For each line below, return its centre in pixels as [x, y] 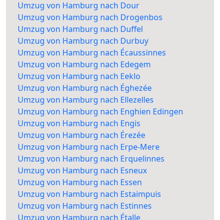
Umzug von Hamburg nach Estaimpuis [89, 194]
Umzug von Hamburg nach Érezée [82, 135]
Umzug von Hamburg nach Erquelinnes [91, 159]
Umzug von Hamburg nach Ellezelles [86, 100]
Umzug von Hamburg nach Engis [79, 124]
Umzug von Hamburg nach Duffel [80, 29]
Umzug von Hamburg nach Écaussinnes [92, 53]
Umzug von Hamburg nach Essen [80, 182]
